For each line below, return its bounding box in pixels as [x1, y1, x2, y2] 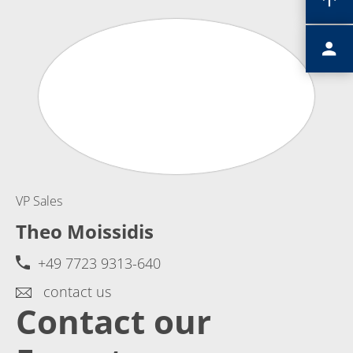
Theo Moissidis [16, 217, 154, 244]
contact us [39, 281, 111, 301]
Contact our [16, 299, 211, 344]
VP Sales [16, 191, 62, 210]
